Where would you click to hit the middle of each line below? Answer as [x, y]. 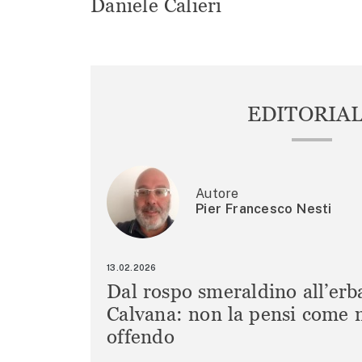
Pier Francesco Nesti [264, 208]
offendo [141, 336]
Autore [217, 193]
